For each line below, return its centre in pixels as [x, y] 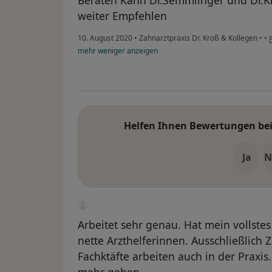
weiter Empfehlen [122, 16]
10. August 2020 [105, 38]
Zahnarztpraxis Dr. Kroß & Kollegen [198, 38]
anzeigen [141, 51]
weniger [111, 51]
